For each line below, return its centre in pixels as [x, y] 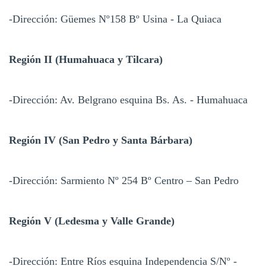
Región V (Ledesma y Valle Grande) [92, 221]
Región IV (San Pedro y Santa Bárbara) [101, 140]
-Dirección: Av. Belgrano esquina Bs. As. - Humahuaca [128, 99]
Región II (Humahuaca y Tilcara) [86, 59]
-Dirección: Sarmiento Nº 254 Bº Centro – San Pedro [124, 180]
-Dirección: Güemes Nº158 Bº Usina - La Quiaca [115, 19]
